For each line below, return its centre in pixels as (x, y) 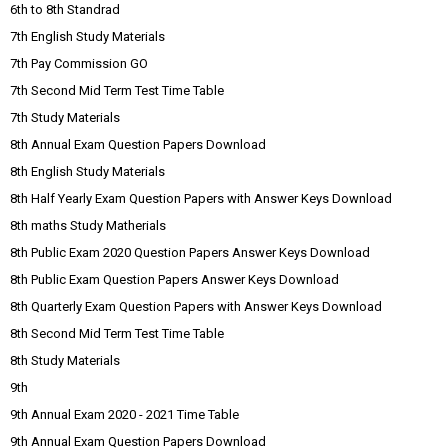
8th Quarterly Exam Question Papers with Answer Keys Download (196, 306)
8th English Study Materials (87, 171)
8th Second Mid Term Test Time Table (117, 333)
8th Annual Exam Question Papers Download (138, 144)
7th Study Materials (65, 117)
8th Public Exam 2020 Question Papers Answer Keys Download (190, 252)
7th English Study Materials (87, 36)
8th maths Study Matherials (88, 225)
